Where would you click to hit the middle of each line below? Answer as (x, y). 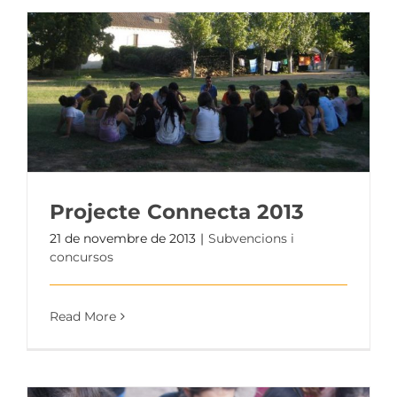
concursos (82, 257)
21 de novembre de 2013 (123, 239)
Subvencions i (251, 239)
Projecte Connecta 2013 (177, 212)
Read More (83, 317)
